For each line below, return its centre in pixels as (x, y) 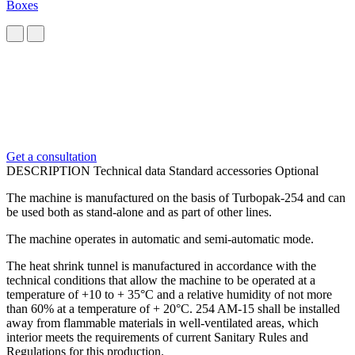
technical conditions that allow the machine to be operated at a (161, 280)
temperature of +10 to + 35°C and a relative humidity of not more (169, 294)
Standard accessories (222, 170)
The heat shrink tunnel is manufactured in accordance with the (161, 265)
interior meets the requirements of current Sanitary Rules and (157, 337)
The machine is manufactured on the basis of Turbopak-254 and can (176, 197)
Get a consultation (52, 156)
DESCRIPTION (48, 170)
